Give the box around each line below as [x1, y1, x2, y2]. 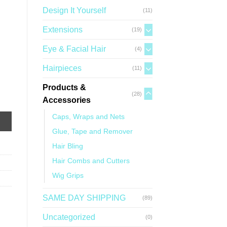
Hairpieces [42, 64, 82, 73]
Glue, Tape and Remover [52, 127, 133, 136]
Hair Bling [52, 142, 83, 150]
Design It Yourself [42, 6, 106, 15]
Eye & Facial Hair [42, 45, 106, 54]
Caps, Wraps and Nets [52, 112, 125, 121]
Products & [42, 83, 86, 92]
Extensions [42, 25, 83, 34]
